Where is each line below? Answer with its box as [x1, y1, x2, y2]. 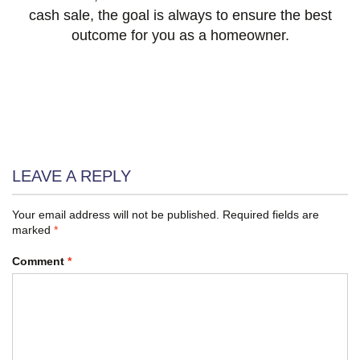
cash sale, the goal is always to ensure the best [28, 7, 332, 24]
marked [12, 223, 54, 237]
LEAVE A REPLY [12, 167, 131, 186]
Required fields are [223, 208, 319, 222]
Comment [12, 255, 67, 268]
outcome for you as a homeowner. [71, 27, 289, 44]
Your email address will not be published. [12, 208, 219, 222]
